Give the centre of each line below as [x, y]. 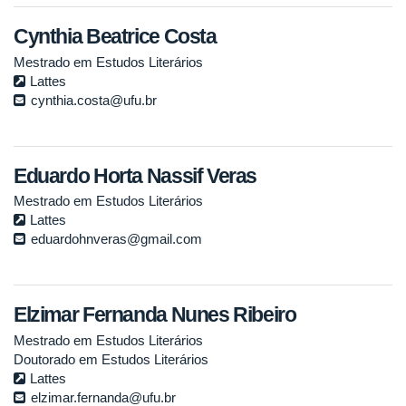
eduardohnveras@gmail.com [116, 239]
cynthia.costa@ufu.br [94, 100]
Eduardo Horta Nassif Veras [135, 175]
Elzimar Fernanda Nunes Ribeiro [155, 315]
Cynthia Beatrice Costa [115, 37]
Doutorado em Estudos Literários [111, 360]
